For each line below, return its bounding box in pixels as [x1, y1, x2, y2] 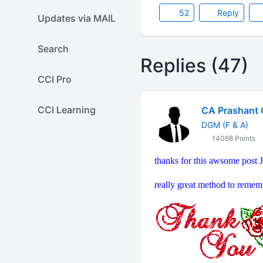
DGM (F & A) [201, 120, 248, 130]
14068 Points [210, 134, 255, 143]
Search [38, 43, 69, 55]
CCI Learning [38, 104, 96, 116]
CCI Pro [38, 73, 72, 85]
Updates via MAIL [38, 12, 116, 24]
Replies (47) [140, 54, 248, 77]
